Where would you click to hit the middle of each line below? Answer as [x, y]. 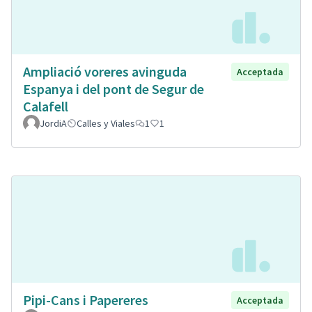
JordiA [53, 124]
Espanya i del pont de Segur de [114, 89]
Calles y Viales [106, 124]
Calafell [46, 107]
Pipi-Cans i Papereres [86, 299]
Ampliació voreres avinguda [105, 72]
